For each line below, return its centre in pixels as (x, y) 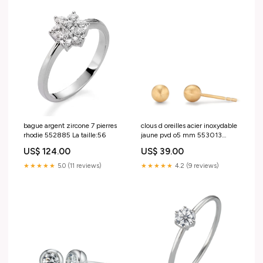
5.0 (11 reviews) (79, 166)
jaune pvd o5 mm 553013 (181, 135)
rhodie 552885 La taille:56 (65, 135)
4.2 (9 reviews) (196, 166)
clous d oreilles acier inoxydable (189, 126)
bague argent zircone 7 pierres (70, 126)
